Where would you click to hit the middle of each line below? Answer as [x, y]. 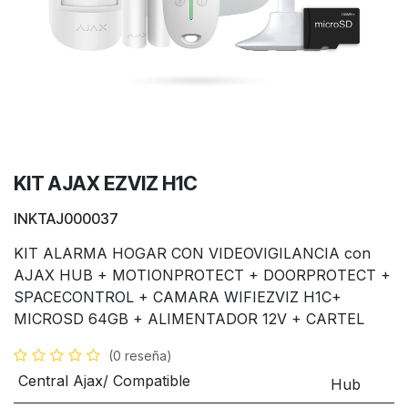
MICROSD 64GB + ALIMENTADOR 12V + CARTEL [189, 319]
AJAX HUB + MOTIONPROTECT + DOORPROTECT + [202, 275]
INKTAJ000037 [66, 219]
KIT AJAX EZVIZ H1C [106, 183]
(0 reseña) [140, 356]
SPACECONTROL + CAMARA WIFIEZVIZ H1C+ [178, 297]
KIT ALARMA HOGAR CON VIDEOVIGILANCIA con [192, 253]
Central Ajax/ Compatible [104, 381]
